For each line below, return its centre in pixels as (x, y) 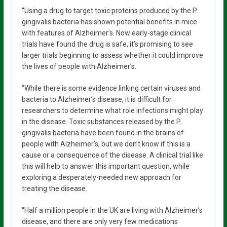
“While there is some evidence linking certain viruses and (111, 88)
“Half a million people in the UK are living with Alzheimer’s (112, 210)
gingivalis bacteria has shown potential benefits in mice (109, 22)
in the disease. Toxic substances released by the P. (101, 121)
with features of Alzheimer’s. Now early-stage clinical (106, 33)
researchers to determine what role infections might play (112, 110)
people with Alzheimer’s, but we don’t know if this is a (106, 144)
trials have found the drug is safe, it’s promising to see (107, 44)
